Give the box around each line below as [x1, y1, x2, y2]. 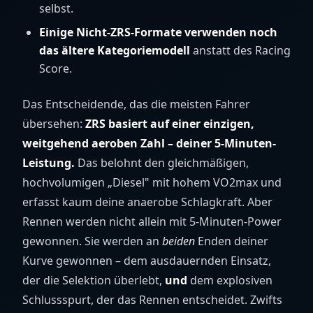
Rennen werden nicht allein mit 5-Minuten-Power [22, 214, 282, 229]
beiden [162, 233, 195, 249]
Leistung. [22, 155, 75, 170]
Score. [39, 61, 72, 76]
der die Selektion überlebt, [22, 272, 165, 288]
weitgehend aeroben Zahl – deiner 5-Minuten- [22, 136, 276, 151]
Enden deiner [195, 233, 268, 249]
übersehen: [22, 116, 85, 131]
